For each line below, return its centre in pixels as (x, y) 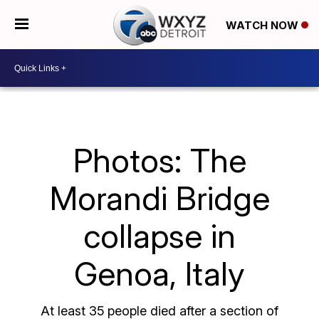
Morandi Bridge (159, 198)
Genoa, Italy (159, 273)
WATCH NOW (263, 25)
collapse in (159, 236)
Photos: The (159, 160)
